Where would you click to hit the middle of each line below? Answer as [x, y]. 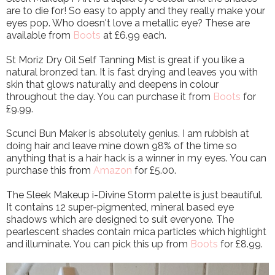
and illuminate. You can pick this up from [98, 244]
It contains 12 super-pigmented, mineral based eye [120, 207]
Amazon [113, 171]
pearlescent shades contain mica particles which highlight [136, 232]
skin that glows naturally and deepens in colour [112, 85]
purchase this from [50, 171]
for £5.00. [154, 171]
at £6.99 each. [134, 36]
